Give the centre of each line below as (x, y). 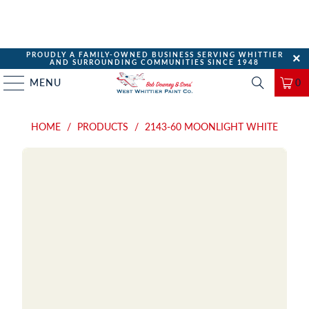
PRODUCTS (103, 127)
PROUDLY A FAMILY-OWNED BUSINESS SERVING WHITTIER (154, 54)
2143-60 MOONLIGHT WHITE (211, 127)
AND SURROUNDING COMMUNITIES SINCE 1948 (154, 62)
